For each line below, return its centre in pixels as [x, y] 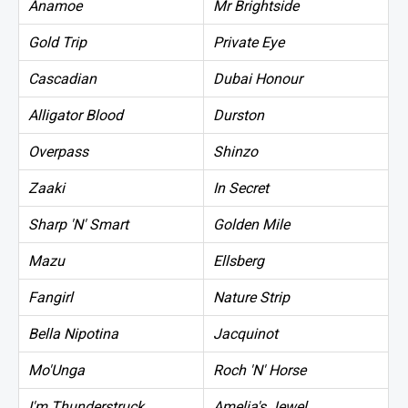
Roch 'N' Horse [260, 370]
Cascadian [62, 78]
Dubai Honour [258, 78]
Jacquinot [245, 333]
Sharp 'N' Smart [78, 224]
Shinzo [235, 151]
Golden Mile [251, 224]
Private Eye [249, 42]
